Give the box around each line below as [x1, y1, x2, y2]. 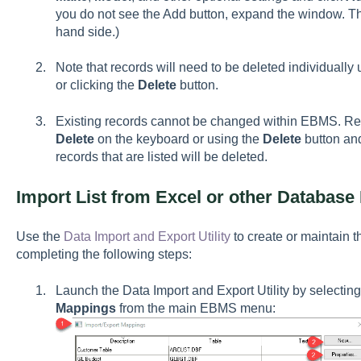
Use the [15, 230, 64, 244]
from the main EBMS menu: [115, 301, 276, 315]
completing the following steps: [15, 247, 192, 262]
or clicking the [55, 78, 138, 93]
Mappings [55, 301, 116, 315]
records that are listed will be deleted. [55, 149, 268, 164]
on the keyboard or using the [93, 131, 263, 146]
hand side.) [55, 24, 119, 39]
